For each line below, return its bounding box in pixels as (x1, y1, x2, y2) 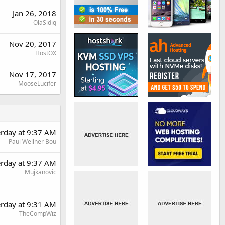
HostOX (35, 49, 56, 58)
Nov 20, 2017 (9, 39, 56, 49)
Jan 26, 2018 (13, 8, 56, 19)
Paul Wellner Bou (9, 137, 56, 146)
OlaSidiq (33, 18, 56, 27)
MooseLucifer (18, 79, 56, 88)
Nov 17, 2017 (9, 69, 56, 80)
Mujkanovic (25, 168, 56, 177)
